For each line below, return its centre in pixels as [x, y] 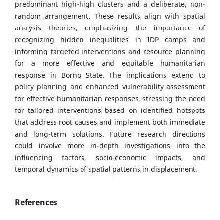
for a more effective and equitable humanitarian [110, 63]
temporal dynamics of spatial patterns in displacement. [106, 169]
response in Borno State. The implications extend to [110, 75]
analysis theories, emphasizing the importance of [110, 28]
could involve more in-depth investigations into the [110, 146]
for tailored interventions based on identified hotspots [110, 110]
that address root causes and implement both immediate [110, 122]
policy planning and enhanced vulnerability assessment [110, 87]
